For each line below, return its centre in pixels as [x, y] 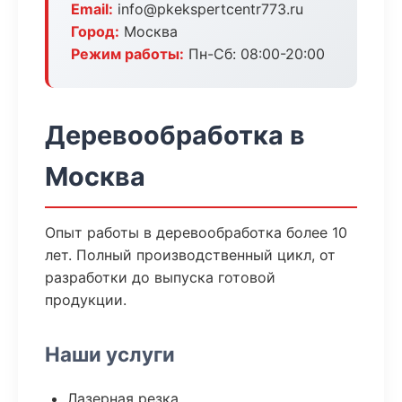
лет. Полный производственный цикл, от [190, 255]
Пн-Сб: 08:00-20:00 [254, 54]
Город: [95, 31]
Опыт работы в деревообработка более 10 [196, 232]
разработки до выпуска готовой [160, 277]
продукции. [86, 300]
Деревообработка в [175, 135]
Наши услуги [110, 354]
